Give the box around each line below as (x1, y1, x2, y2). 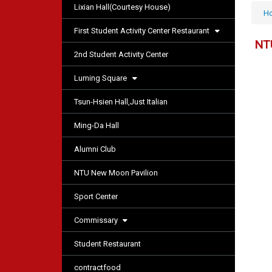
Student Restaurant (74, 239, 141, 249)
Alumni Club (74, 144, 116, 154)
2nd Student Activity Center (74, 50, 168, 59)
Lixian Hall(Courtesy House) (74, 2, 171, 12)
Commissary (74, 216, 120, 225)
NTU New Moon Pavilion (74, 168, 158, 178)
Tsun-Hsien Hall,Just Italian (74, 97, 168, 107)
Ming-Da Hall (74, 121, 119, 131)
